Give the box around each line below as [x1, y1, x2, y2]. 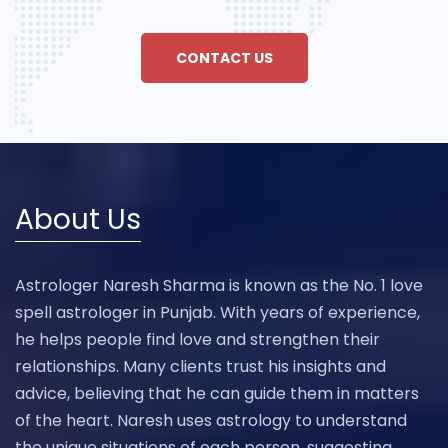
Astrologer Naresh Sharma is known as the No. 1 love [15, 274, 423, 298]
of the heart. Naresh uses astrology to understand [15, 409, 407, 433]
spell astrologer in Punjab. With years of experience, [15, 301, 420, 325]
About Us [15, 200, 141, 240]
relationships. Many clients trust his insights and [15, 355, 386, 379]
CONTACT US [175, 48, 273, 69]
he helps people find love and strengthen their [15, 328, 380, 352]
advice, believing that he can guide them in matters [15, 382, 419, 406]
